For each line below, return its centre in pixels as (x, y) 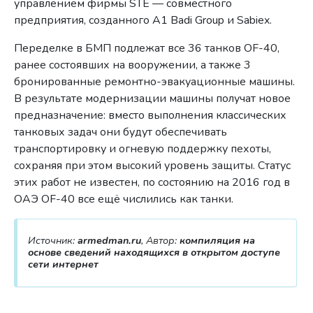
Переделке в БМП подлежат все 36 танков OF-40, (147, 49)
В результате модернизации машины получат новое (153, 99)
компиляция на (217, 240)
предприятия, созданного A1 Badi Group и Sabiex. (143, 21)
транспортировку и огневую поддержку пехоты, (143, 149)
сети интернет (63, 264)
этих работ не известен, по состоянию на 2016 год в (152, 183)
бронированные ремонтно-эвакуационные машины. (155, 82)
